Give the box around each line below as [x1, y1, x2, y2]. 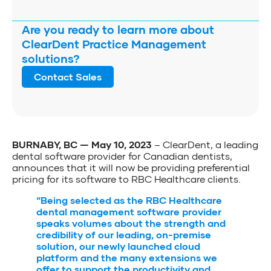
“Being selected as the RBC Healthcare [36, 194, 222, 206]
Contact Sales [34, 70, 102, 82]
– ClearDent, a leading [152, 138, 258, 150]
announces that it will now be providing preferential [12, 161, 250, 173]
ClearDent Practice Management [22, 36, 206, 51]
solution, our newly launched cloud [36, 240, 200, 252]
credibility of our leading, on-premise [36, 228, 211, 240]
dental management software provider [36, 205, 221, 217]
